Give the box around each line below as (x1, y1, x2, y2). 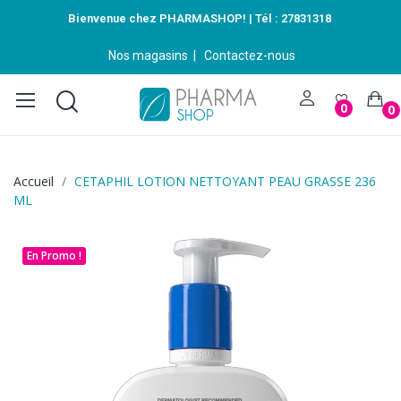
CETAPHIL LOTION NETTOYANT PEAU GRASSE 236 (74, 172, 376, 190)
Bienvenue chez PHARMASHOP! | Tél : (67, 12, 281, 25)
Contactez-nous (204, 48, 295, 63)
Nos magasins (108, 48, 188, 63)
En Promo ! (27, 247, 81, 263)
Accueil (13, 172, 54, 190)
